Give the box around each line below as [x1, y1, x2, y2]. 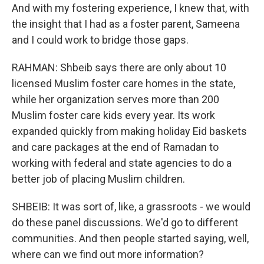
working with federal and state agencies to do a [12, 157, 232, 169]
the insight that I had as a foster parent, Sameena [12, 18, 240, 30]
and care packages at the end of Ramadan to [12, 141, 219, 153]
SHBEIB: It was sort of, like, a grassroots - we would [12, 200, 250, 213]
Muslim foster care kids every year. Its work [12, 109, 215, 121]
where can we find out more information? [12, 248, 204, 260]
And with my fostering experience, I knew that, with [12, 2, 249, 14]
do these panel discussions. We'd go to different [12, 216, 238, 229]
